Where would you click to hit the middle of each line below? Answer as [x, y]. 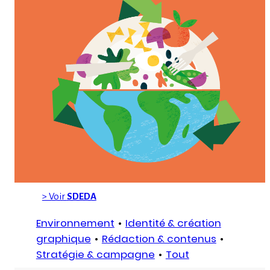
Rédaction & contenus [159, 239]
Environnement [75, 223]
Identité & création [173, 223]
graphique [63, 239]
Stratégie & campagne [95, 255]
